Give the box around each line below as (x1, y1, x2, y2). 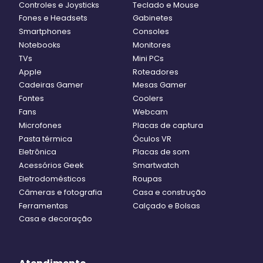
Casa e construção (133, 187, 207, 197)
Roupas (133, 173, 163, 184)
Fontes (19, 93, 44, 104)
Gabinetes (133, 13, 173, 23)
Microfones (19, 120, 62, 130)
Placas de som (133, 147, 190, 157)
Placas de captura (133, 120, 204, 130)
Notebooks (19, 40, 60, 50)
